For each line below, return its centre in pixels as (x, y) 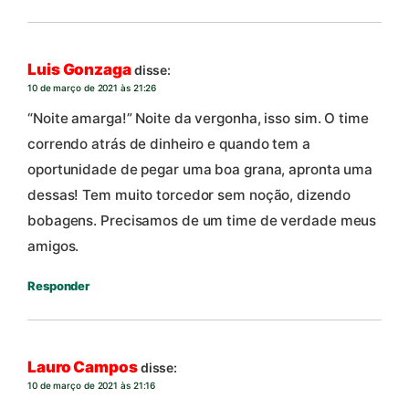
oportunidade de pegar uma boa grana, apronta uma (200, 170)
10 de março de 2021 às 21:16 (92, 385)
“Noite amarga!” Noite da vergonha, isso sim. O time (198, 119)
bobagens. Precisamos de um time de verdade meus (202, 221)
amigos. (53, 246)
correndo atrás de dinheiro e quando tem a (169, 144)
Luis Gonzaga (79, 69)
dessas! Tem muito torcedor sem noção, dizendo (189, 195)
